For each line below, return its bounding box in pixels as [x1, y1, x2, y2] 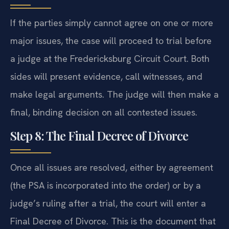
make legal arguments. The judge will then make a [10, 88, 219, 100]
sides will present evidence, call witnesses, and [10, 70, 202, 82]
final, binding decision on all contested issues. [10, 106, 197, 118]
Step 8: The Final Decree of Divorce [10, 127, 188, 144]
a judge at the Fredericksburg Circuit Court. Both [10, 52, 210, 64]
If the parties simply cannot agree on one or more [10, 16, 213, 29]
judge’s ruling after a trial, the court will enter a [10, 197, 206, 210]
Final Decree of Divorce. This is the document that [10, 215, 216, 227]
